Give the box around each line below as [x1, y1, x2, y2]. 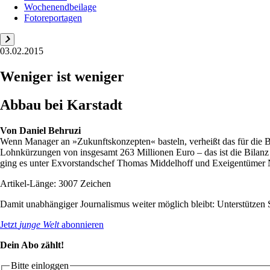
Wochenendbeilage [24, 1, 96, 12]
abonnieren [59, 219, 104, 230]
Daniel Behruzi [19, 125, 81, 136]
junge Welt [19, 219, 59, 230]
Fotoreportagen [24, 12, 82, 23]
